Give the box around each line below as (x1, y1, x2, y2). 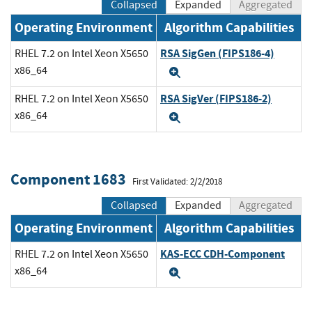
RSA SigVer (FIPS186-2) (160, 91, 272, 107)
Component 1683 (10, 168, 126, 190)
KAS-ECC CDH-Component (160, 247, 285, 262)
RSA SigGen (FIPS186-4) (160, 46, 274, 61)
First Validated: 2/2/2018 (132, 175, 222, 187)
